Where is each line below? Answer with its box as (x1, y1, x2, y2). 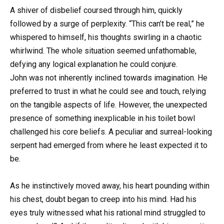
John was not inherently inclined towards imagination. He (10, 73, 207, 83)
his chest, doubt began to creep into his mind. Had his (10, 194, 196, 204)
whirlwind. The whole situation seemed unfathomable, (10, 46, 196, 56)
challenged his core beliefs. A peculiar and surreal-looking (10, 127, 212, 137)
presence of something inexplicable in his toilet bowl (10, 113, 195, 123)
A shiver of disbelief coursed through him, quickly (10, 5, 182, 15)
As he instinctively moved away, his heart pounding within (10, 181, 209, 191)
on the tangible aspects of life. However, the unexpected (10, 100, 207, 110)
